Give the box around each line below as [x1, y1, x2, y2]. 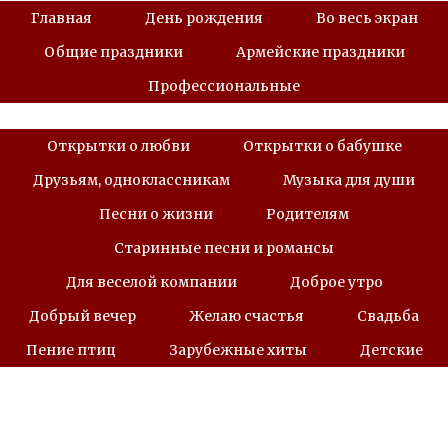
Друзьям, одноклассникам [33, 171, 230, 190]
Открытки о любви [46, 137, 190, 156]
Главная [30, 9, 92, 28]
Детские [359, 341, 423, 360]
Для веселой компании [65, 273, 237, 292]
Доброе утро [289, 273, 383, 292]
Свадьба [357, 307, 419, 326]
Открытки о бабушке [242, 137, 402, 156]
